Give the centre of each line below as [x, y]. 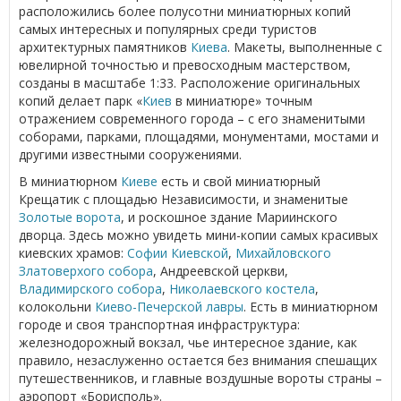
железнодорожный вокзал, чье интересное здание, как [188, 342]
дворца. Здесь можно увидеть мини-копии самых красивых [198, 235]
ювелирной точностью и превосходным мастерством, [185, 64]
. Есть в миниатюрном [311, 306]
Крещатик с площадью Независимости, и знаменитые [183, 199]
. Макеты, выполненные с [305, 47]
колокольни [57, 306]
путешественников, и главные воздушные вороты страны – [200, 378]
